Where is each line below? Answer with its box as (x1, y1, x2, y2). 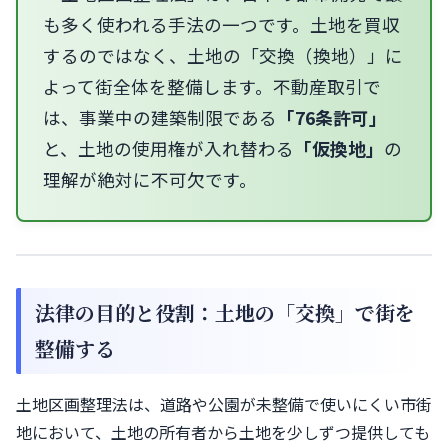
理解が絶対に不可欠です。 (43, 167, 257, 193)
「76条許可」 (277, 105, 387, 131)
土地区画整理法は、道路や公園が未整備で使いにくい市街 (16, 392, 432, 417)
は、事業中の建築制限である (43, 105, 277, 131)
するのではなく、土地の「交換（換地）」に (43, 43, 403, 69)
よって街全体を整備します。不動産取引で (43, 74, 381, 100)
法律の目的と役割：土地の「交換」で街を (35, 298, 415, 328)
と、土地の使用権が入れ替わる (43, 136, 294, 162)
